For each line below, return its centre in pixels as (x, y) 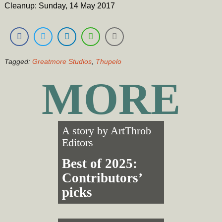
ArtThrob (131, 131)
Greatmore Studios (62, 61)
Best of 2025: (100, 163)
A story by (86, 131)
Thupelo (108, 61)
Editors (78, 142)
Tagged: (18, 61)
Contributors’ (102, 178)
